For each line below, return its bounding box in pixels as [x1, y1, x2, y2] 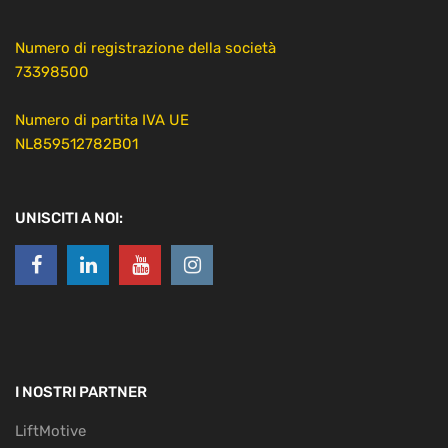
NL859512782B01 [15, 134, 138, 153]
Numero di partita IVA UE [15, 110, 189, 129]
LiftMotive [15, 421, 86, 440]
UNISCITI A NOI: [15, 208, 123, 227]
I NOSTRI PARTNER [15, 382, 147, 401]
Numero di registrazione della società [15, 38, 276, 57]
